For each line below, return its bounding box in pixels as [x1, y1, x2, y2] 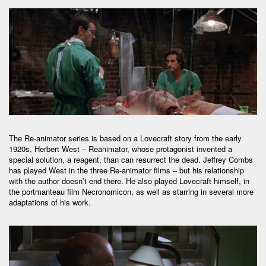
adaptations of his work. [9, 196, 91, 208]
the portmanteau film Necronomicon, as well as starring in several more [9, 185, 254, 197]
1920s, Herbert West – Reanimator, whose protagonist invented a [9, 142, 232, 154]
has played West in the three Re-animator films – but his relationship [9, 164, 244, 176]
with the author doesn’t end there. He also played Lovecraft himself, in [9, 175, 249, 186]
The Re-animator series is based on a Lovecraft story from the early [9, 132, 242, 144]
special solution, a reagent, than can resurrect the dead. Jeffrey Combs [9, 153, 253, 165]
